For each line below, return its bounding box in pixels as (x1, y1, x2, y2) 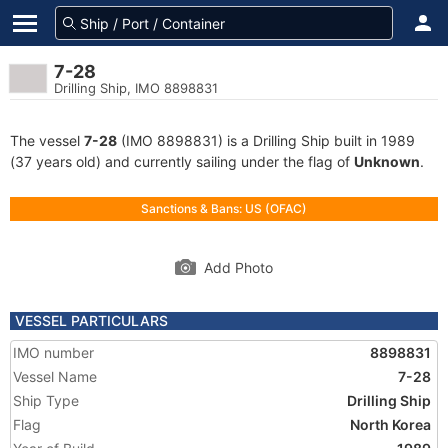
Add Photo (204, 259, 273, 276)
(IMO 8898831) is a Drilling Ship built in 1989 (117, 132, 415, 149)
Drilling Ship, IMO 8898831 (54, 80, 218, 96)
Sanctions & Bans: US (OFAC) (141, 201, 307, 216)
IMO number (13, 344, 94, 361)
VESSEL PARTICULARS (15, 312, 168, 329)
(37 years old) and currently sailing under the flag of (10, 153, 354, 170)
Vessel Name (13, 368, 97, 385)
